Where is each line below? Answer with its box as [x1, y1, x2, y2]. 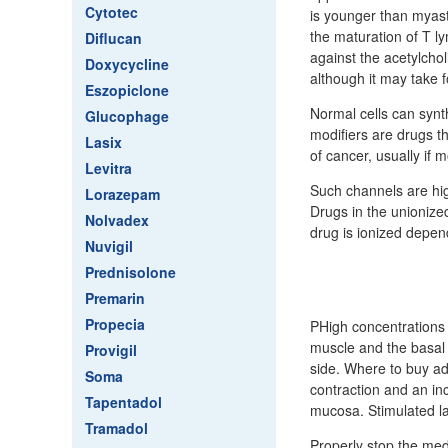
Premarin [85, 288, 145, 308]
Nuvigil [85, 236, 133, 256]
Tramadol [85, 418, 148, 438]
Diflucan [85, 28, 142, 48]
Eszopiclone [85, 80, 169, 100]
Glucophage [85, 106, 169, 126]
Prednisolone [85, 262, 176, 282]
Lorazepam [85, 184, 160, 204]
